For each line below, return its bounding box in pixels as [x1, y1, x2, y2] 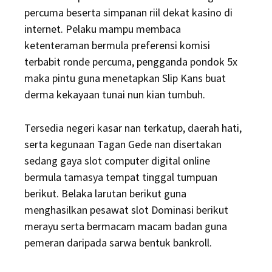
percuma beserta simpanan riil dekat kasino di [24, 5, 233, 19]
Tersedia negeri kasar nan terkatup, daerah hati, [24, 121, 242, 135]
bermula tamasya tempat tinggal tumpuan [24, 170, 217, 184]
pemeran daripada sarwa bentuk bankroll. [24, 236, 212, 250]
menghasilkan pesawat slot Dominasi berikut [24, 203, 228, 217]
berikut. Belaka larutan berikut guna [24, 186, 186, 200]
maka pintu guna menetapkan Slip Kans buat [24, 71, 226, 85]
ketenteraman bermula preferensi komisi [24, 38, 210, 52]
